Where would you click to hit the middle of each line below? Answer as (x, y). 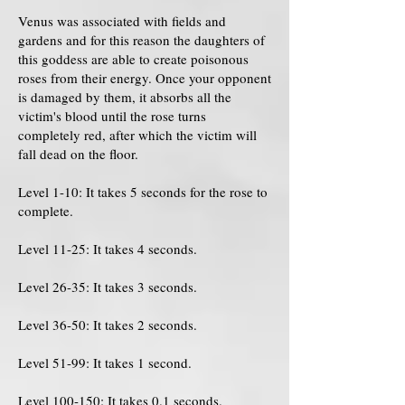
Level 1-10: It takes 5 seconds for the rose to (143, 192)
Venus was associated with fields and (122, 21)
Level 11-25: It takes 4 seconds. (108, 249)
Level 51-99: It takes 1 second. (105, 363)
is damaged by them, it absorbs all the (125, 97)
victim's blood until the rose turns (112, 116)
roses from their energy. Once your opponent (145, 78)
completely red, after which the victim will (137, 135)
